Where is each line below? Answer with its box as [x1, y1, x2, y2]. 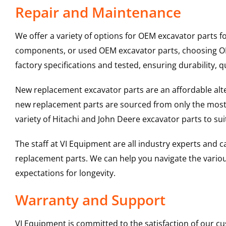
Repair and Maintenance [15, 3, 181, 22]
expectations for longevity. [15, 167, 116, 179]
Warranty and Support [15, 190, 165, 210]
